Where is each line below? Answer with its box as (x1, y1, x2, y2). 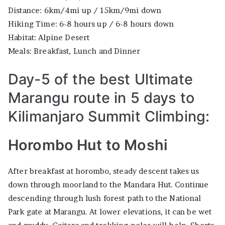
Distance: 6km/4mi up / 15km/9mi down (8, 5, 162, 15)
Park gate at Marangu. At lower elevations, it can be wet (8, 206, 212, 216)
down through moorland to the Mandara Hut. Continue (8, 179, 209, 189)
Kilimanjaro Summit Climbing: (8, 107, 210, 125)
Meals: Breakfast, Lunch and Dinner (8, 46, 141, 56)
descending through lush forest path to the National (8, 193, 201, 203)
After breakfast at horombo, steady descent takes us (8, 166, 199, 176)
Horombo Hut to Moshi (8, 136, 168, 154)
